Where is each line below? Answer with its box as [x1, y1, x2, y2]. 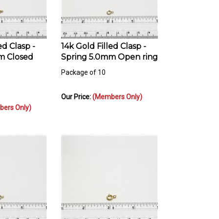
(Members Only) [92, 88, 142, 96]
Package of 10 [61, 64, 106, 72]
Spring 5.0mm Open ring [61, 47, 158, 57]
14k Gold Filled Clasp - [61, 37, 146, 46]
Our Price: [61, 88, 92, 96]
